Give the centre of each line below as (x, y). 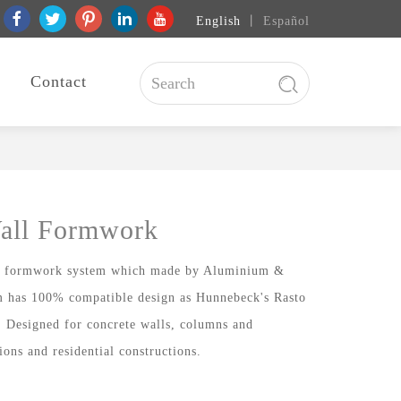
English (218, 21)
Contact (58, 81)
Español (286, 21)
